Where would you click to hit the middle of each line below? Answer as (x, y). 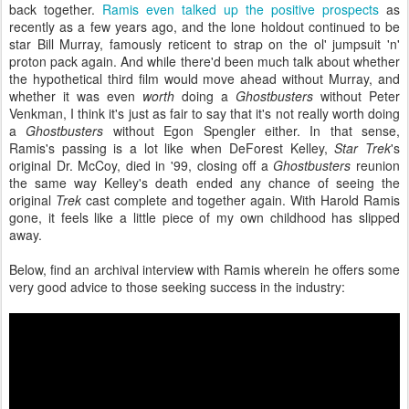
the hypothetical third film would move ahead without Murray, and (204, 79)
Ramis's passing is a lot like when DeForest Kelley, (172, 148)
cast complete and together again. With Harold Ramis (241, 200)
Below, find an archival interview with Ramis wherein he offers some (204, 269)
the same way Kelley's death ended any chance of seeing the (204, 183)
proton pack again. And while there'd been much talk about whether (204, 61)
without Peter (357, 96)
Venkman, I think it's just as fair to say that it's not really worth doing (204, 113)
